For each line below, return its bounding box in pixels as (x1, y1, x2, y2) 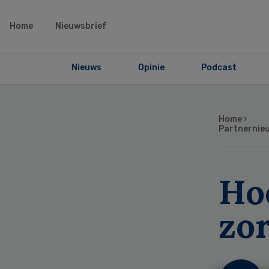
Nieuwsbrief (55, 21, 107, 31)
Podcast (201, 62, 237, 73)
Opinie (138, 62, 165, 73)
